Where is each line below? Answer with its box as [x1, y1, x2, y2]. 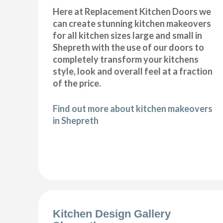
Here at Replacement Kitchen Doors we [53, 5, 212, 17]
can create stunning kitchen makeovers [53, 17, 212, 29]
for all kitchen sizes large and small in [53, 29, 203, 41]
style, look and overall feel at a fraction [53, 65, 213, 77]
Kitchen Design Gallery [53, 208, 171, 221]
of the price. [53, 77, 102, 89]
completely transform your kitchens [53, 53, 199, 65]
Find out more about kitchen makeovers [53, 103, 213, 114]
